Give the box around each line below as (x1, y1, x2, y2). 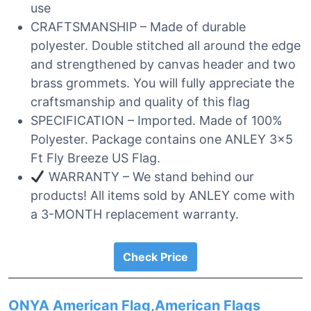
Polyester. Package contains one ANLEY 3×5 (31, 132, 293, 146)
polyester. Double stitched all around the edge (31, 38, 301, 53)
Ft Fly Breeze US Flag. (31, 151, 160, 165)
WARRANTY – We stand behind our (44, 169, 254, 184)
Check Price (123, 250, 188, 264)
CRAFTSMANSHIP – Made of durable (31, 19, 246, 34)
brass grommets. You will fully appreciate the (31, 76, 294, 90)
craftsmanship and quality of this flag (31, 94, 250, 109)
